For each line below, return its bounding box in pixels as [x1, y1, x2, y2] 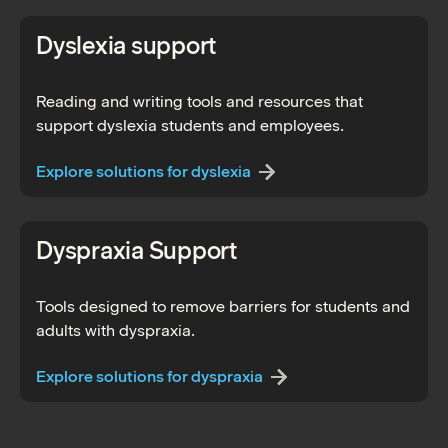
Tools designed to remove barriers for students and [36, 297, 410, 317]
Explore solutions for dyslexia [36, 162, 251, 182]
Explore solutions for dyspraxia [36, 366, 263, 386]
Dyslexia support [36, 31, 217, 61]
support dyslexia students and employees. [36, 116, 344, 136]
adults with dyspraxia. [36, 321, 195, 341]
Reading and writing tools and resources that [36, 92, 363, 112]
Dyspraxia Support [36, 236, 237, 266]
